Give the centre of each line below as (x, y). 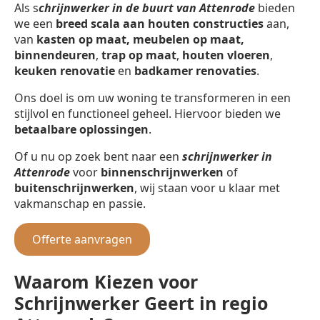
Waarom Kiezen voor (106, 281)
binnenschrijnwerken (162, 172)
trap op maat (139, 55)
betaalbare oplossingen (81, 130)
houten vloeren (226, 55)
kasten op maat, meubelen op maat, (140, 40)
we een (35, 24)
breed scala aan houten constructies (160, 24)
